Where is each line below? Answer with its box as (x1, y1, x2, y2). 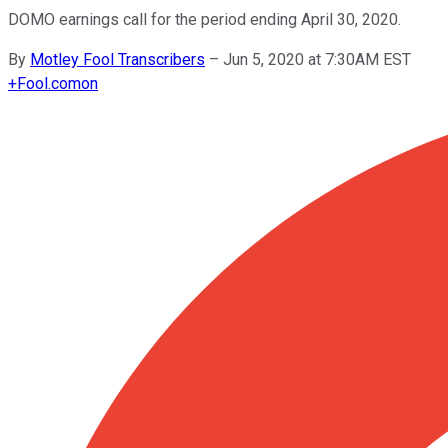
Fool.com (17, 73, 81, 93)
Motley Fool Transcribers (30, 49, 205, 69)
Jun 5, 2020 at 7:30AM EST (223, 49, 411, 69)
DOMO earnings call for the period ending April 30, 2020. (8, 9, 401, 29)
